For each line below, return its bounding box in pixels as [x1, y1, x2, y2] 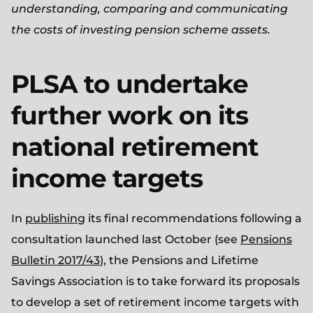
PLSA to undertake [11, 68, 248, 99]
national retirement [11, 131, 259, 162]
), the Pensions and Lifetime [100, 254, 259, 267]
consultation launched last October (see [11, 233, 240, 246]
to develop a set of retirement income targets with [11, 296, 299, 309]
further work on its [11, 100, 248, 131]
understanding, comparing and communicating [11, 2, 288, 15]
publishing [25, 212, 85, 225]
